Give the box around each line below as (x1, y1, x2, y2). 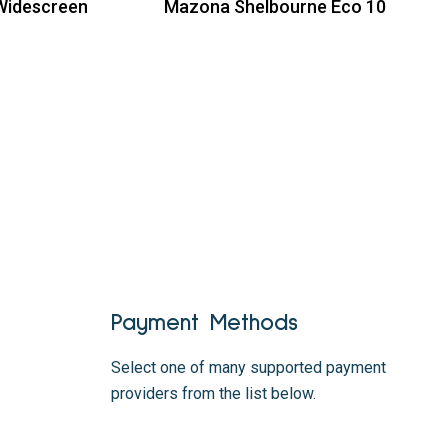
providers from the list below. (111, 384, 316, 403)
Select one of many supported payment (111, 358, 386, 377)
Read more (205, 11, 285, 28)
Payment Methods (111, 311, 298, 335)
